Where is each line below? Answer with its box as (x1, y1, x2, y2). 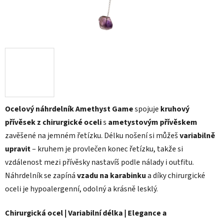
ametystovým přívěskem (108, 117, 197, 128)
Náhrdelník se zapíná (5, 170, 77, 182)
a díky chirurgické (146, 170, 205, 182)
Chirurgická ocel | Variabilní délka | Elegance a (5, 208, 167, 219)
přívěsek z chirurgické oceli (5, 117, 102, 128)
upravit (5, 144, 31, 155)
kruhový (160, 104, 189, 115)
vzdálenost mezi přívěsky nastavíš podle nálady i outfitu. (5, 157, 194, 168)
